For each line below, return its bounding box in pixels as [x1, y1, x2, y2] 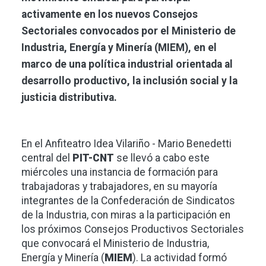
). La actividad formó [132, 252, 227, 264]
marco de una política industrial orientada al [21, 58, 233, 71]
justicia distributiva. [21, 91, 117, 104]
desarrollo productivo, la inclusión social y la [21, 75, 237, 87]
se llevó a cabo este [114, 152, 210, 164]
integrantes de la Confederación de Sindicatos [21, 195, 235, 207]
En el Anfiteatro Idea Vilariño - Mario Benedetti [21, 138, 232, 150]
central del [21, 152, 72, 164]
